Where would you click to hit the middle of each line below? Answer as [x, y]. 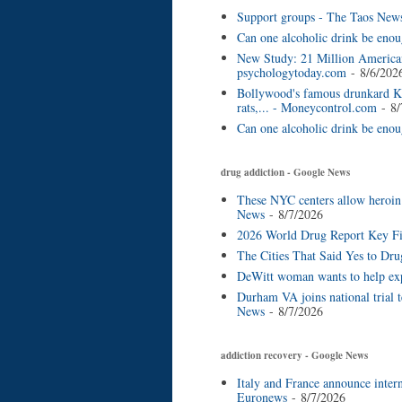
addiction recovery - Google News [294, 356]
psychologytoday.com [291, 72]
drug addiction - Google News [285, 173]
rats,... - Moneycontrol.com [306, 107]
